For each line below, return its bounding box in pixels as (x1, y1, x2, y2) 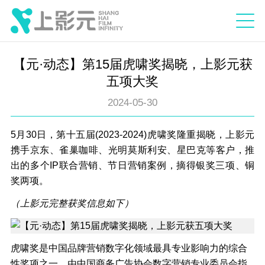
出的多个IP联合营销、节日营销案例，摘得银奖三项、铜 (10, 160, 255, 171)
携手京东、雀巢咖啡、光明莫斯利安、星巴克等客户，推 (10, 145, 255, 156)
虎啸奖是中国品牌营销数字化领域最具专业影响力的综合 (10, 243, 247, 254)
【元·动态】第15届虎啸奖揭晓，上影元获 (12, 57, 253, 72)
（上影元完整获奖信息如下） (10, 198, 134, 209)
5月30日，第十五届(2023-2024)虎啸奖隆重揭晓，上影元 (10, 130, 255, 140)
